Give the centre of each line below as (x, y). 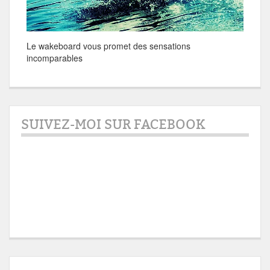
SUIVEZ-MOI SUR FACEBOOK (113, 125)
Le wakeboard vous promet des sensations (108, 46)
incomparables (55, 58)
